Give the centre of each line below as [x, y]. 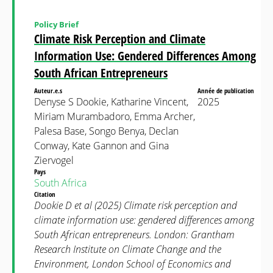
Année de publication [227, 90]
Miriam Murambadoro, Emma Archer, [115, 116]
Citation [46, 194]
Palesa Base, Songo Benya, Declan [106, 131]
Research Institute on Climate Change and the [128, 249]
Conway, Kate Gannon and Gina [101, 146]
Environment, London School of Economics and [133, 264]
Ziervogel [54, 160]
